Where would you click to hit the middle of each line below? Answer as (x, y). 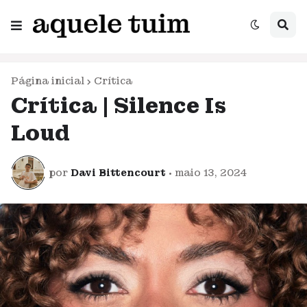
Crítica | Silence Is (119, 106)
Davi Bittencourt (118, 172)
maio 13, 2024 (211, 172)
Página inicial (48, 81)
